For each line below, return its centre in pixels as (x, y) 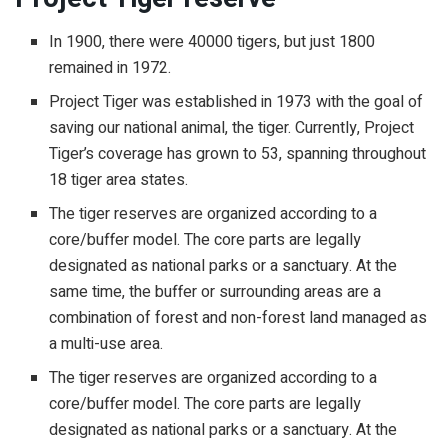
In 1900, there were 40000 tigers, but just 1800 (212, 42)
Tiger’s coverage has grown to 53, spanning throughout (238, 154)
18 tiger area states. (119, 180)
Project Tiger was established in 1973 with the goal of (236, 102)
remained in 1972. (110, 68)
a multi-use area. (106, 344)
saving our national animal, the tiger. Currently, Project (232, 128)
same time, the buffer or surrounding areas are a (215, 292)
